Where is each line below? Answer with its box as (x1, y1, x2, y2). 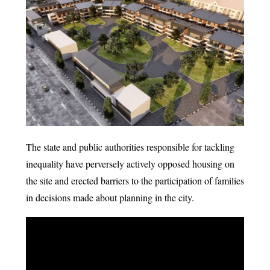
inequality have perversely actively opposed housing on (25, 157, 234, 171)
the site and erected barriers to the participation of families (25, 174, 244, 187)
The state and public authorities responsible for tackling (25, 140, 234, 154)
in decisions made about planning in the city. (25, 191, 194, 204)
